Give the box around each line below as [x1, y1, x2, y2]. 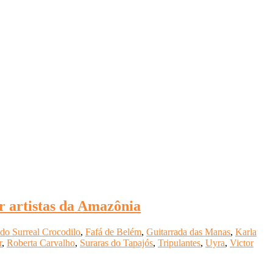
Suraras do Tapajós [80, 237, 153, 248]
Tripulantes [158, 237, 200, 248]
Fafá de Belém [85, 226, 141, 237]
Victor [230, 237, 253, 248]
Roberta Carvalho [7, 237, 75, 248]
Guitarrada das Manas [146, 226, 230, 237]
